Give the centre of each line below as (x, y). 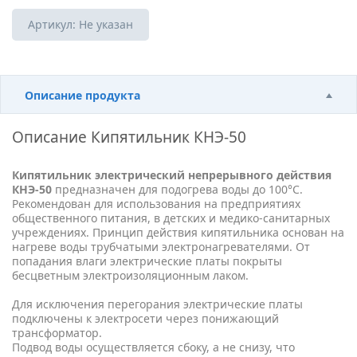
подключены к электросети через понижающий (145, 318)
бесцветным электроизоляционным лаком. (130, 275)
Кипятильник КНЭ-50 (169, 137)
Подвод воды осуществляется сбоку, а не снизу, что (153, 347)
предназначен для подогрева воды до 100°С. (177, 189)
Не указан (106, 24)
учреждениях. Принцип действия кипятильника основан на (178, 232)
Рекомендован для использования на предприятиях (156, 204)
